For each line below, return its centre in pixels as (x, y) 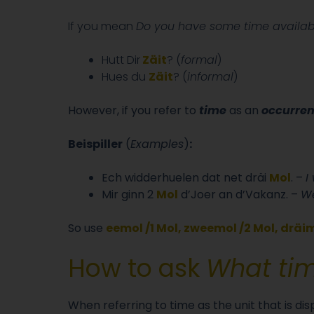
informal (210, 76)
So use (87, 228)
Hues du (125, 76)
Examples (157, 144)
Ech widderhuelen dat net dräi (185, 177)
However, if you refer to (134, 110)
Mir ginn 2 (129, 194)
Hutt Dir (121, 60)
